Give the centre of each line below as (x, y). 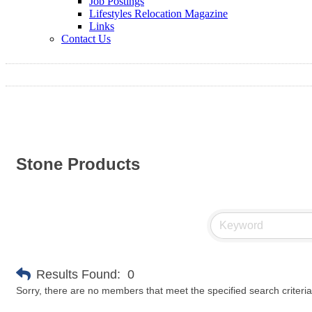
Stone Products (78, 164)
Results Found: (78, 274)
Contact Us (86, 39)
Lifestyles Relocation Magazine (158, 14)
